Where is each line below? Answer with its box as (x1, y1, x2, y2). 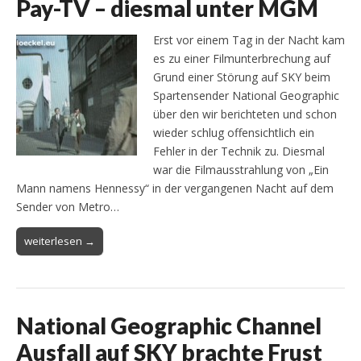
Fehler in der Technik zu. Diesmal (153, 143, 325, 159)
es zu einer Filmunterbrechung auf (153, 50, 330, 66)
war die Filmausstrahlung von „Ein (153, 161, 329, 177)
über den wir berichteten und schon (153, 106, 337, 122)
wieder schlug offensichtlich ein (153, 124, 314, 140)
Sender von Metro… (16, 198, 119, 214)
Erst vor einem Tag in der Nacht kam (153, 31, 345, 48)
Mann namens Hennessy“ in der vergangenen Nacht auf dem (16, 180, 334, 196)
